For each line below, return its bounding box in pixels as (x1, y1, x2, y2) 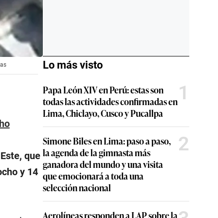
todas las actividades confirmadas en (43, 95, 178, 108)
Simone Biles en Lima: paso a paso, (43, 134, 171, 147)
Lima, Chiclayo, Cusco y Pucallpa (43, 107, 163, 119)
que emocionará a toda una (43, 169, 144, 182)
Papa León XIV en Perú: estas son (43, 83, 163, 96)
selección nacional (43, 181, 111, 194)
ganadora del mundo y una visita (43, 158, 163, 170)
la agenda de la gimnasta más (43, 146, 150, 159)
